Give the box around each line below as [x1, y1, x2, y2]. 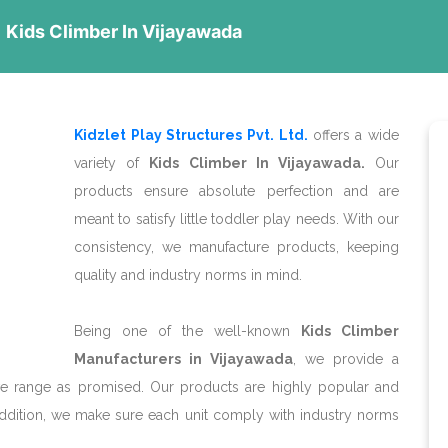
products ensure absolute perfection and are [74, 183, 399, 199]
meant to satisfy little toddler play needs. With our [74, 211, 399, 227]
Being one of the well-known [74, 323, 301, 339]
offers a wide [312, 127, 400, 143]
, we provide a [293, 351, 399, 367]
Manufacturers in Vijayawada [74, 351, 293, 367]
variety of [74, 155, 150, 171]
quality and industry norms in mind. [74, 267, 302, 283]
